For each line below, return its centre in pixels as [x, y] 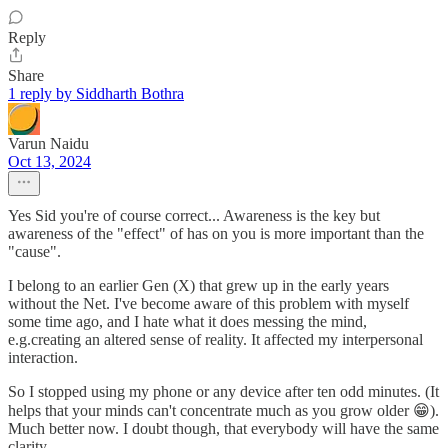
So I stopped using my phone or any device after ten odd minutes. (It [223, 391]
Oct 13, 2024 [49, 161]
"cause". [34, 251]
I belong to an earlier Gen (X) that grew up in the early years [198, 285]
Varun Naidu [48, 143]
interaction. [43, 357]
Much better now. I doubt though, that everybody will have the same [223, 428]
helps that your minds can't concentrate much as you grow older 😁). [223, 410]
